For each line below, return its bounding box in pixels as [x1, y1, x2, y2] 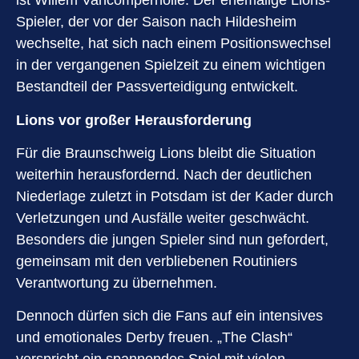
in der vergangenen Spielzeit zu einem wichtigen [16, 57, 325, 74]
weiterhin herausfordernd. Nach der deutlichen [16, 167, 312, 184]
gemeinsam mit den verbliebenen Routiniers [16, 253, 297, 270]
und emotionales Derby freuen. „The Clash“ [16, 329, 292, 346]
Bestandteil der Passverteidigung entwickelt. [16, 79, 298, 95]
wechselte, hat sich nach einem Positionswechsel [16, 35, 331, 52]
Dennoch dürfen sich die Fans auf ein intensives [16, 308, 323, 325]
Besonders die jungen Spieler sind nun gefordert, [16, 232, 329, 248]
